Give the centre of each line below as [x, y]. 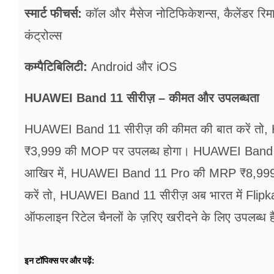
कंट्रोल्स [43, 36]
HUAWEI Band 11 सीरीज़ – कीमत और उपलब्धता [142, 98]
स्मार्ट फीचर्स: [53, 14]
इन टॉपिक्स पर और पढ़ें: [59, 261]
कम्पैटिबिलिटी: [56, 67]
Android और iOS [132, 67]
